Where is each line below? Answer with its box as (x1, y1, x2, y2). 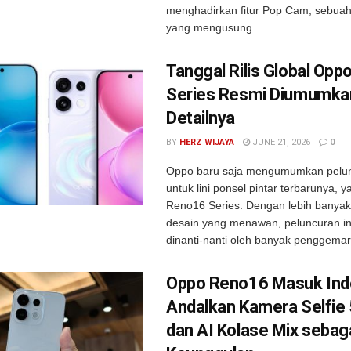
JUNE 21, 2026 (250, 137, 310, 147)
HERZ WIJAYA (179, 137, 234, 147)
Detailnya (166, 108, 236, 128)
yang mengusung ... (166, 21, 265, 34)
